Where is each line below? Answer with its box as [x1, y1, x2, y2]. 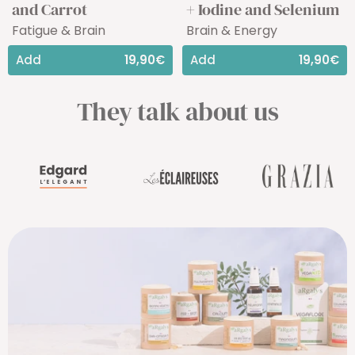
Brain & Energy [186, 21, 277, 40]
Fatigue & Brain [12, 21, 105, 40]
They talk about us [76, 94, 279, 129]
